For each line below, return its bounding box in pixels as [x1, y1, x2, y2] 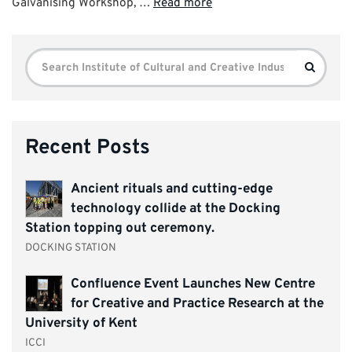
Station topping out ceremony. [25, 219, 214, 237]
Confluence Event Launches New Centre [70, 275, 315, 293]
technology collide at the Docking [70, 200, 280, 218]
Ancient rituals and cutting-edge [70, 180, 273, 198]
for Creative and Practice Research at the [70, 295, 324, 313]
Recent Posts [25, 134, 150, 161]
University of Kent [25, 314, 137, 332]
